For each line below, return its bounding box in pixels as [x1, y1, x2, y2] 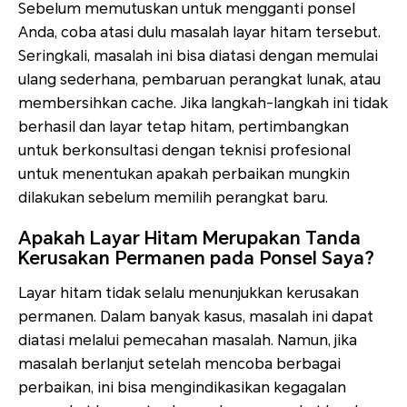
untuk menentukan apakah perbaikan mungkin [18, 165, 350, 184]
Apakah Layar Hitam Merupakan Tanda [18, 227, 361, 250]
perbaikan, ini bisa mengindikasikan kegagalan [18, 379, 346, 397]
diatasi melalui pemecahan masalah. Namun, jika [18, 332, 357, 350]
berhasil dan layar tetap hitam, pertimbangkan [18, 118, 349, 136]
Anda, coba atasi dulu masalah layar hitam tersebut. [18, 24, 381, 42]
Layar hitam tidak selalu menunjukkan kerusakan [18, 284, 359, 303]
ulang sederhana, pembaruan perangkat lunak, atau [18, 71, 381, 89]
